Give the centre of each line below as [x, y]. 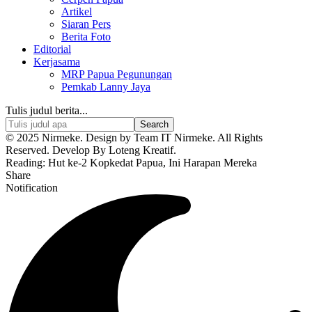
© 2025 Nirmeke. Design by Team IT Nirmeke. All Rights [134, 138]
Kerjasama [57, 62]
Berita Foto [86, 37]
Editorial [52, 49]
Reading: [25, 163]
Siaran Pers [86, 24]
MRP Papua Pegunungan [117, 74]
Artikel [77, 11]
